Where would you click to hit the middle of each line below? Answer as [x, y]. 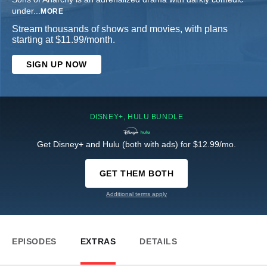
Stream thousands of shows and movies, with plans [120, 29]
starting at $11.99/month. [63, 40]
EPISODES [34, 242]
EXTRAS [98, 242]
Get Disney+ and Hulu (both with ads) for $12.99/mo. [136, 145]
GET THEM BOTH [136, 174]
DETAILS [159, 242]
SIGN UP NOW [57, 65]
